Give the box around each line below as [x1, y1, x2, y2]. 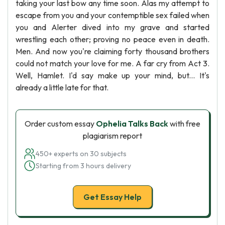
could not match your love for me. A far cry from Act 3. [16, 58, 209, 68]
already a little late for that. [16, 82, 108, 92]
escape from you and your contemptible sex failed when [16, 10, 209, 20]
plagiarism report [83, 131, 142, 141]
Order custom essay [25, 119, 96, 129]
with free [168, 119, 200, 129]
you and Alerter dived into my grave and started [16, 22, 209, 32]
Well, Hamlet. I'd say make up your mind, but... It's [16, 70, 209, 80]
